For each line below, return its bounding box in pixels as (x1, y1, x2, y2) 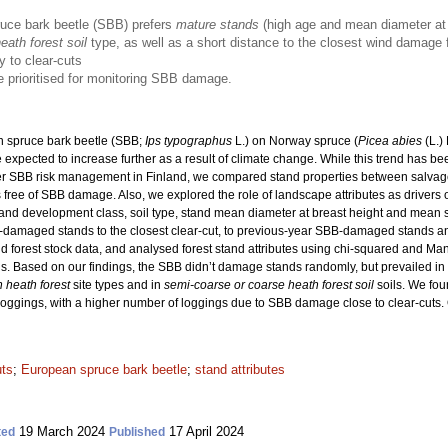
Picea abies (358, 134, 422, 148)
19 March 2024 (15, 424, 109, 439)
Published (109, 425, 165, 439)
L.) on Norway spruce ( (232, 134, 358, 148)
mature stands (176, 17, 259, 32)
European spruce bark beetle (21, 362, 187, 377)
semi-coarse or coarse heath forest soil (164, 278, 374, 292)
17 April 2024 (165, 424, 244, 439)
